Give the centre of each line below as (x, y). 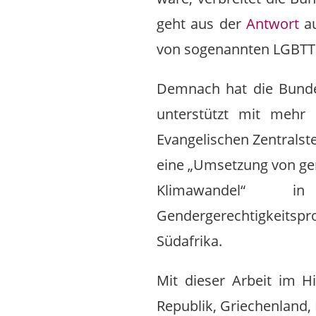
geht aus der (201, 23)
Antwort (273, 23)
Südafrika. (189, 241)
